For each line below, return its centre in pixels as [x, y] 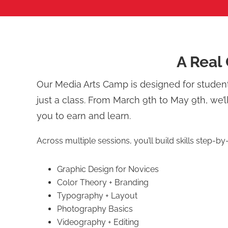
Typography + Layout [97, 196]
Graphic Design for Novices [108, 169]
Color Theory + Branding [103, 182]
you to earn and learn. [84, 116]
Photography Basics [95, 209]
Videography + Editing [98, 222]
